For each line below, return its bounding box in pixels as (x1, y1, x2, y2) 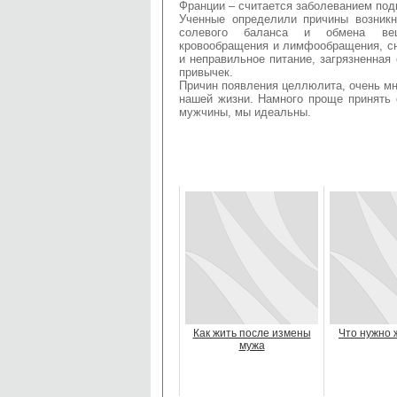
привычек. (179, 65, 233, 79)
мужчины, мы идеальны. (179, 105, 311, 119)
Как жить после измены (192, 327, 311, 340)
